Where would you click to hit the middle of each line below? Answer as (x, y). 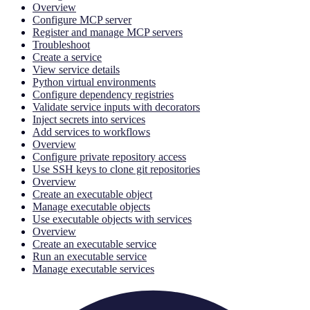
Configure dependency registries (103, 95)
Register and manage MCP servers (108, 33)
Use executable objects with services (112, 219)
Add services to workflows (91, 132)
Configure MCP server (82, 20)
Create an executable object (92, 194)
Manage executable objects (91, 207)
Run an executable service (90, 257)
